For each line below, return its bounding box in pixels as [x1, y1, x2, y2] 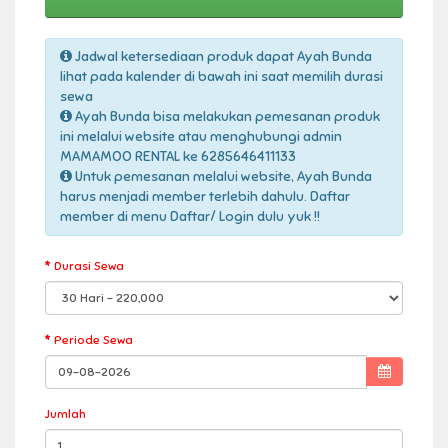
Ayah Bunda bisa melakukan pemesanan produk [72, 107, 380, 125]
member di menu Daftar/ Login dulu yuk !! [60, 207, 320, 225]
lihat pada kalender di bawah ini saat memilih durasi [60, 67, 383, 85]
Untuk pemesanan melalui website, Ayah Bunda [72, 167, 372, 185]
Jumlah [45, 406, 86, 421]
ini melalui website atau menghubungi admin [60, 127, 342, 145]
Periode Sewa [54, 332, 133, 347]
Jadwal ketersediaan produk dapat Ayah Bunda [72, 47, 372, 65]
